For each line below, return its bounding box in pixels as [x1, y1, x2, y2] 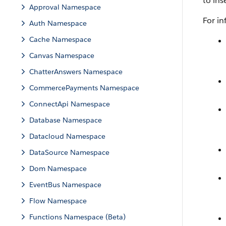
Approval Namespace [29, 3, 101, 12]
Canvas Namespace [29, 51, 94, 60]
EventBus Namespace [29, 180, 101, 189]
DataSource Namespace [29, 148, 109, 157]
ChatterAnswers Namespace [29, 67, 123, 76]
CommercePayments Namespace [29, 83, 139, 92]
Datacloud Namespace [29, 132, 105, 141]
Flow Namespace [29, 196, 87, 205]
